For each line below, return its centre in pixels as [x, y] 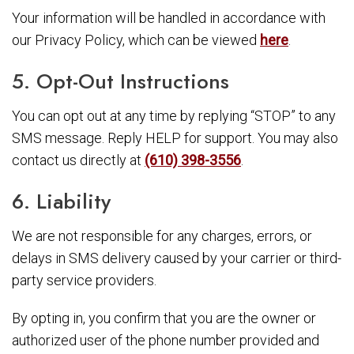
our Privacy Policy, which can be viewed [136, 40]
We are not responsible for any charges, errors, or [162, 236]
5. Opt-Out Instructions [121, 81]
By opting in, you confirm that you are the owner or [164, 318]
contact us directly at [78, 160]
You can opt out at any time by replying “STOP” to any [174, 116]
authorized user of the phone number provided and [166, 340]
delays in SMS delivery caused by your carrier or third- [177, 258]
